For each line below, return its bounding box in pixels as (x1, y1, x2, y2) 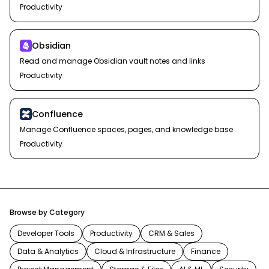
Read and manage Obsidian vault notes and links (20, 56, 205, 66)
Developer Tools (17, 228, 74, 238)
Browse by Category (10, 207, 85, 217)
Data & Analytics (17, 246, 79, 256)
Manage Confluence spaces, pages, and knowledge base (20, 124, 233, 134)
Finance (191, 246, 220, 256)
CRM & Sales (148, 228, 195, 238)
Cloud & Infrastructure (94, 246, 175, 256)
